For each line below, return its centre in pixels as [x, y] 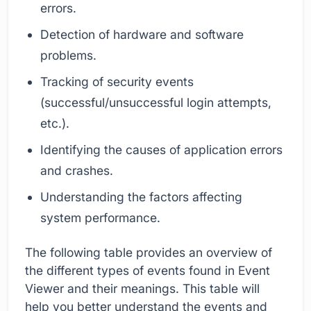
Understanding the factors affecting [142, 197]
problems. [69, 56]
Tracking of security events [117, 82]
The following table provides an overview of [149, 252]
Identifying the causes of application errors [162, 150]
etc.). [55, 124]
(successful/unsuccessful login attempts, [156, 103]
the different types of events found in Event [148, 270]
